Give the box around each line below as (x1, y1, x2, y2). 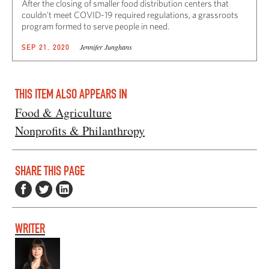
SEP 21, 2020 (22, 43, 70, 52)
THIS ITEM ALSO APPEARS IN (15, 86, 127, 103)
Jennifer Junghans (79, 42, 132, 52)
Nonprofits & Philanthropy (15, 122, 145, 139)
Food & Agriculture (15, 104, 112, 121)
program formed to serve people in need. (22, 21, 169, 32)
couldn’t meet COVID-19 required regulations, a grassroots (22, 10, 238, 20)
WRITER (15, 220, 45, 237)
